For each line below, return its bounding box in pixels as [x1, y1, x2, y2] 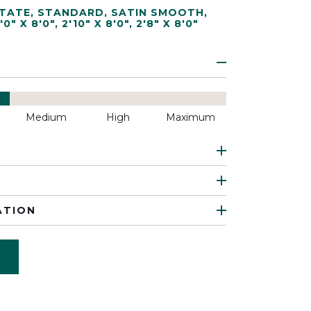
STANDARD [37, 6, 104, 19]
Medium [25, 111, 67, 124]
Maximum [165, 111, 215, 124]
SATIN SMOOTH [111, 6, 204, 19]
